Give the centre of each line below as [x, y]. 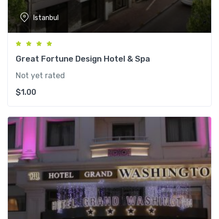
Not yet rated [40, 76]
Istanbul [46, 18]
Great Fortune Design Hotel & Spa [83, 59]
